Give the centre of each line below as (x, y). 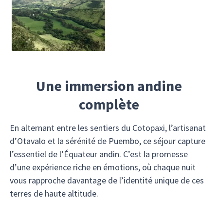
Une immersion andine (109, 86)
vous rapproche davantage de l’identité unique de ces (107, 180)
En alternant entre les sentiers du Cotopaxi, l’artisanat (108, 128)
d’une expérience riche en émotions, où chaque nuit (103, 167)
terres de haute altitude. (54, 193)
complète (109, 104)
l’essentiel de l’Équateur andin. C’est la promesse (99, 154)
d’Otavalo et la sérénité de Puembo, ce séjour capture (108, 141)
